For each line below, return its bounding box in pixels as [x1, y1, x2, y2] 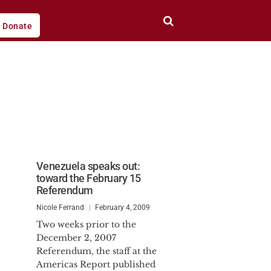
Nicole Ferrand [36, 203, 84, 212]
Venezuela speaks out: [36, 160, 140, 172]
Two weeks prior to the [36, 219, 136, 230]
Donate [2, 21, 33, 31]
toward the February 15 [36, 172, 141, 184]
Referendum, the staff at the [36, 246, 157, 256]
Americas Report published [36, 259, 155, 270]
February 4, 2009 [94, 203, 150, 212]
